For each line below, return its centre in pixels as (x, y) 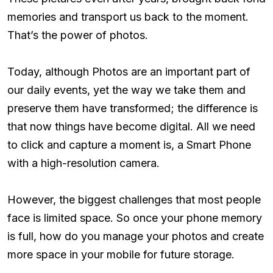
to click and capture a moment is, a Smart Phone (129, 144)
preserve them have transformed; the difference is (133, 108)
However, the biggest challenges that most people (134, 199)
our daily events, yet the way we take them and (126, 90)
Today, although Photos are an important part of (129, 71)
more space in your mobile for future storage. (121, 254)
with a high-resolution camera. (83, 163)
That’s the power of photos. (78, 35)
